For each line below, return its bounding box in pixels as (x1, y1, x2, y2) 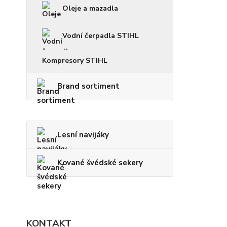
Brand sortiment (57, 81, 120, 91)
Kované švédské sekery (57, 158, 143, 168)
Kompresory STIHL (42, 56, 107, 65)
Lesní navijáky (57, 130, 109, 140)
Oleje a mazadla (62, 4, 118, 13)
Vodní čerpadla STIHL (62, 31, 139, 41)
